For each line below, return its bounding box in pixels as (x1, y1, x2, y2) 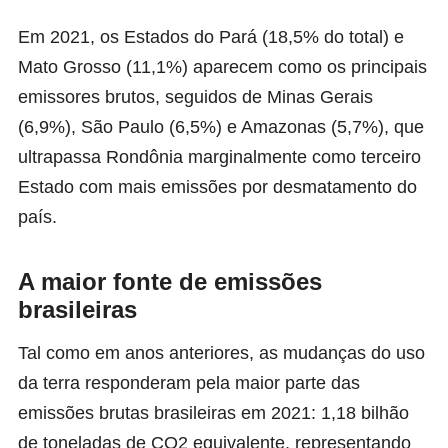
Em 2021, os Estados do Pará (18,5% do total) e (18, 27, 404, 48)
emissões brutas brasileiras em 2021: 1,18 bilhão (18, 403, 409, 424)
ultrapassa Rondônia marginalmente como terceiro (18, 147, 421, 168)
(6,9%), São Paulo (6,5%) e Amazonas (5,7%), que (18, 117, 424, 138)
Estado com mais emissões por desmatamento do (18, 177, 417, 198)
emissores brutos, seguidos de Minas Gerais (18, 87, 373, 108)
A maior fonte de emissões (18, 268, 322, 296)
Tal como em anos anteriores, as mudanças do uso (18, 343, 425, 364)
